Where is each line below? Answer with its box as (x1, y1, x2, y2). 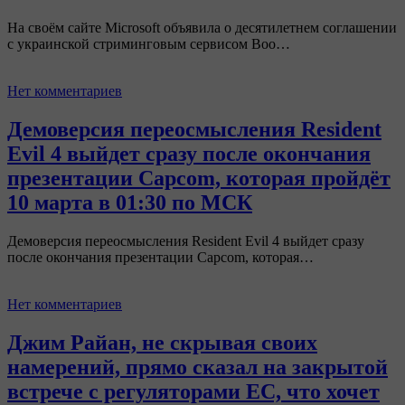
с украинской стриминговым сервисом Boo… (7, 36, 290, 52)
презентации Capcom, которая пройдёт (7, 166, 391, 191)
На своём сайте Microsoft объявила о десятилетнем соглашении (7, 20, 397, 36)
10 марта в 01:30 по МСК (7, 191, 252, 215)
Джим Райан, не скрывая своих (7, 331, 317, 355)
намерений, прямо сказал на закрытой (7, 355, 388, 380)
